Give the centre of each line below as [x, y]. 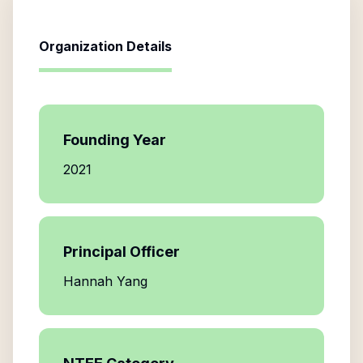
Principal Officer [122, 252]
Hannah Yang [105, 281]
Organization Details [105, 46]
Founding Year [115, 140]
